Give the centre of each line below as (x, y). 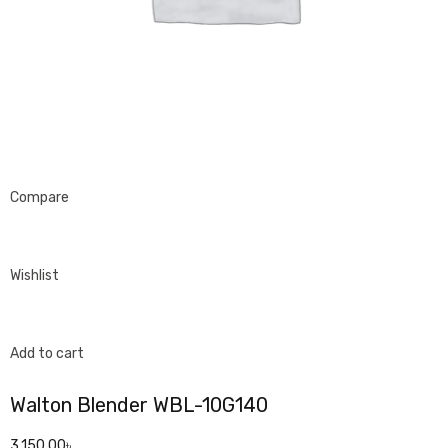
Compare (39, 197)
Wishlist (34, 275)
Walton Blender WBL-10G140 (139, 405)
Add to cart (47, 353)
